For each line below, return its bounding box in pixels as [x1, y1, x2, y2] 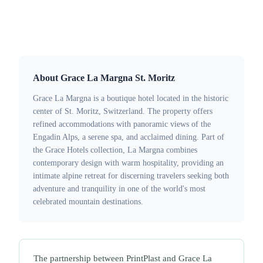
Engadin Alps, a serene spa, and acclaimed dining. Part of [33, 132, 224, 141]
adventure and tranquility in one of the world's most [33, 184, 205, 193]
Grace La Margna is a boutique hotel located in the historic [33, 93, 228, 103]
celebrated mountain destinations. [33, 197, 143, 206]
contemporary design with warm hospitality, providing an [33, 158, 224, 167]
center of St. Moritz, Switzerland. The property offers [33, 106, 213, 116]
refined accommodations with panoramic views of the [33, 119, 211, 129]
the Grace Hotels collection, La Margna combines [33, 145, 197, 154]
